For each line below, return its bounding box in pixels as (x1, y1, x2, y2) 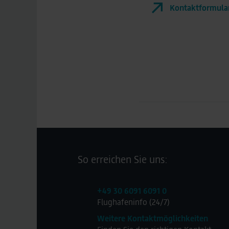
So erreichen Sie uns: (78, 153, 168, 166)
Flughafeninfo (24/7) (97, 197, 170, 207)
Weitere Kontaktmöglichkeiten (97, 213, 208, 223)
